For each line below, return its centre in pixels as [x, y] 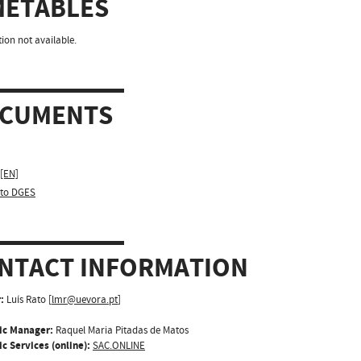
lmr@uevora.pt [85, 299]
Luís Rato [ [28, 299]
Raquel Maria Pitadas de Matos [121, 330]
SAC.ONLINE [119, 345]
